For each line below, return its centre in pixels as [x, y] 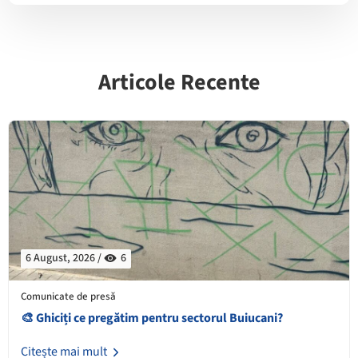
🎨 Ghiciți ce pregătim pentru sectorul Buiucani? [152, 318]
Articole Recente [179, 83]
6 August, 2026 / [65, 259]
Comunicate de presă [68, 297]
